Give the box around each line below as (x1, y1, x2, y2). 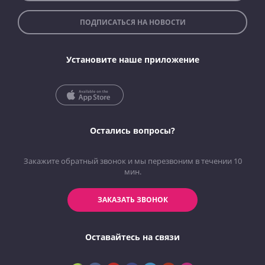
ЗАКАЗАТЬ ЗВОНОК (97, 195, 168, 205)
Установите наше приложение (66, 54, 199, 66)
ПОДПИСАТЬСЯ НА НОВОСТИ (79, 17, 186, 28)
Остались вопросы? (90, 125, 175, 137)
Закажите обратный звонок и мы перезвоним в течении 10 (23, 156, 242, 167)
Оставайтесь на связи (85, 231, 180, 243)
